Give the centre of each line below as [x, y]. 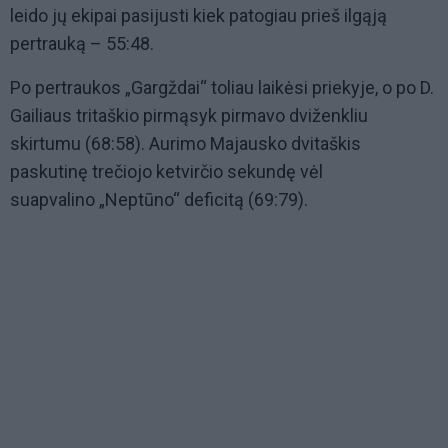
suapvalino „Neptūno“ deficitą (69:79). [159, 200]
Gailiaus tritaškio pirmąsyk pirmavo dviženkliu [189, 116]
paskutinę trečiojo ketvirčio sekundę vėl [166, 172]
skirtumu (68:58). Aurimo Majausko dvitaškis [185, 144]
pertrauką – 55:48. [82, 44]
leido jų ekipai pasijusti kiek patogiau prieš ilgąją [198, 16]
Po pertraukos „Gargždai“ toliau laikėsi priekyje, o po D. [222, 88]
